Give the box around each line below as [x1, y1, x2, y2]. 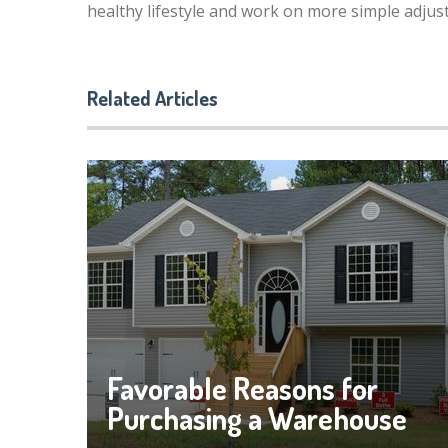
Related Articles [87, 85, 218, 111]
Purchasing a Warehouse [107, 399, 407, 437]
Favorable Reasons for [107, 369, 378, 407]
